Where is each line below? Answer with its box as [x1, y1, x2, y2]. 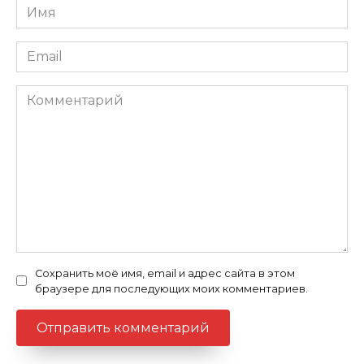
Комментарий [15, 85, 112, 102]
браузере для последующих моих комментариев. [35, 282, 308, 295]
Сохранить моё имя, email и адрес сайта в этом [35, 266, 295, 279]
